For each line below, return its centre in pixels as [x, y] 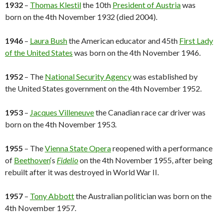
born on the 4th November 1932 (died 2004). [81, 17]
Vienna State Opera [78, 148]
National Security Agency [88, 77]
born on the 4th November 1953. [61, 124]
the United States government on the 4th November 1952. [103, 89]
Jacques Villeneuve [62, 112]
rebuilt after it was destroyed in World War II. [82, 172]
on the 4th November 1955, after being [146, 160]
